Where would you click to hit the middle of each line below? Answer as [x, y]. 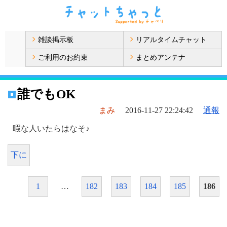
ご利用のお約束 [63, 58]
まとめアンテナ [161, 58]
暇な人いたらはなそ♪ [51, 128]
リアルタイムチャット [171, 40]
